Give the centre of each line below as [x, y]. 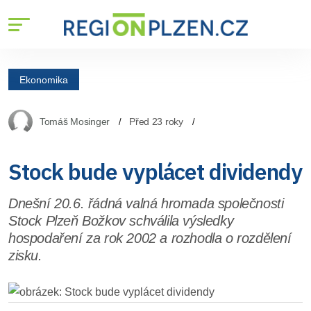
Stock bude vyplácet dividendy [155, 171]
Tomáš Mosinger [75, 121]
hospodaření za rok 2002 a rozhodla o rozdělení [150, 238]
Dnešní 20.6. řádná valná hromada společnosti [146, 203]
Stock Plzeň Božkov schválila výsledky [121, 221]
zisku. [25, 255]
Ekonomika [44, 79]
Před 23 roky [156, 121]
